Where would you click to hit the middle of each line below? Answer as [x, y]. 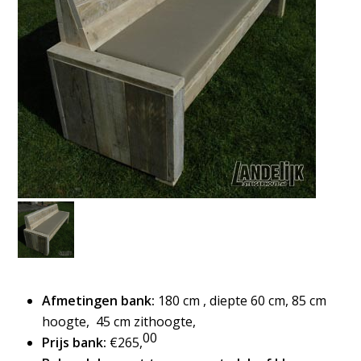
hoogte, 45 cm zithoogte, [119, 322]
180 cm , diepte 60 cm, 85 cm [241, 301]
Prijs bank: [76, 342]
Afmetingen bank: [99, 301]
